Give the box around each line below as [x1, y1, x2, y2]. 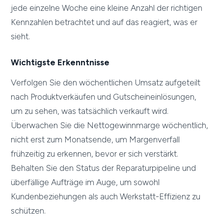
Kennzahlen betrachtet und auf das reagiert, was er [11, 17, 198, 27]
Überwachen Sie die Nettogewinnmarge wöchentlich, [11, 120, 209, 131]
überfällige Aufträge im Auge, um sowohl [11, 177, 160, 188]
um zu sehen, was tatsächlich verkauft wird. [11, 106, 169, 116]
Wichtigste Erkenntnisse [11, 57, 110, 68]
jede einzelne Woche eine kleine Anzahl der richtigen [11, 3, 203, 13]
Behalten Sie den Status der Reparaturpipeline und [11, 163, 196, 173]
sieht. [11, 31, 30, 42]
